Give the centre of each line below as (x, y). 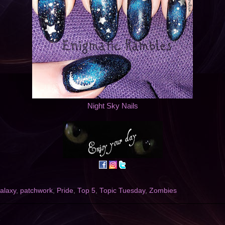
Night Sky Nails (113, 106)
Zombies (163, 191)
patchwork (36, 191)
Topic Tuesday (122, 191)
